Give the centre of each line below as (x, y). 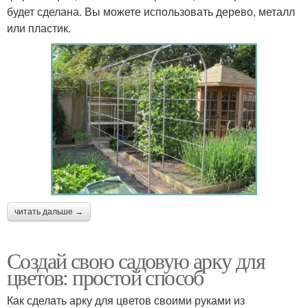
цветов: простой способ (105, 276)
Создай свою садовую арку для (136, 260)
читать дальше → (49, 211)
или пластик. (39, 28)
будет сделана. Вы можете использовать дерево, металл (151, 12)
